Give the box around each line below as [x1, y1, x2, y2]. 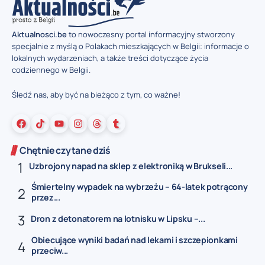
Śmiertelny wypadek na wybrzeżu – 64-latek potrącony [31, 181, 248, 193]
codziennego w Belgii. [12, 64, 91, 75]
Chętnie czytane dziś [20, 143, 111, 157]
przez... [31, 192, 60, 203]
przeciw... [31, 244, 69, 256]
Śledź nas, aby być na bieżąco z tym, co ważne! [12, 89, 180, 101]
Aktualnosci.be [12, 28, 67, 40]
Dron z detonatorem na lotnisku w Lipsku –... [31, 213, 205, 225]
